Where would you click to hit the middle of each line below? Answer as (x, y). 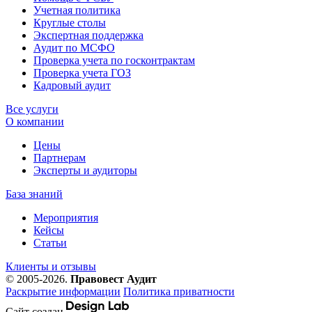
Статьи (50, 242)
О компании (35, 121)
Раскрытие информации (63, 291)
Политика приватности (179, 291)
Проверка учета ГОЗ (82, 72)
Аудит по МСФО (74, 47)
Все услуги (32, 109)
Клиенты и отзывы (51, 266)
